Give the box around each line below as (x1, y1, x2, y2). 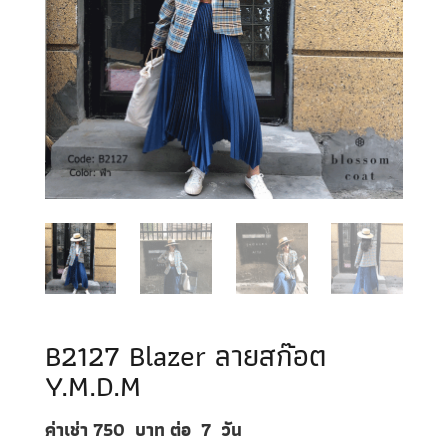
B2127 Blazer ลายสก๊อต (44, 331, 327, 381)
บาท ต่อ (134, 415, 201, 445)
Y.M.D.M (44, 361, 141, 411)
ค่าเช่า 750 (44, 415, 130, 445)
